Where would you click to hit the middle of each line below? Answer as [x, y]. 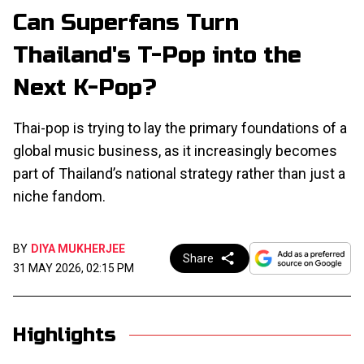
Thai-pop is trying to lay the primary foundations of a [180, 128]
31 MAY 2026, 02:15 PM [74, 268]
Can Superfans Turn [126, 22]
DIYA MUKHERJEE [78, 248]
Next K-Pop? [84, 87]
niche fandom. [59, 196]
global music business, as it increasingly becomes [175, 150]
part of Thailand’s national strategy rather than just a [179, 173]
